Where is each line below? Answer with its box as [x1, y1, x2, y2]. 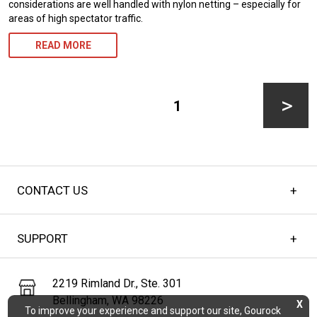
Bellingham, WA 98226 [52, 294, 163, 308]
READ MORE [35, 40, 91, 52]
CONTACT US [17, 183, 88, 197]
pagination [8, 96, 71, 112]
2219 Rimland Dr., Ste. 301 [52, 277, 182, 291]
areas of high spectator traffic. [8, 13, 143, 25]
